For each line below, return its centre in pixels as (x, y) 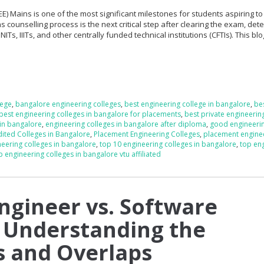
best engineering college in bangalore (188, 104)
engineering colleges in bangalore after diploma (126, 124)
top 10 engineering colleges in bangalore (168, 144)
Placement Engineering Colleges (147, 134)
